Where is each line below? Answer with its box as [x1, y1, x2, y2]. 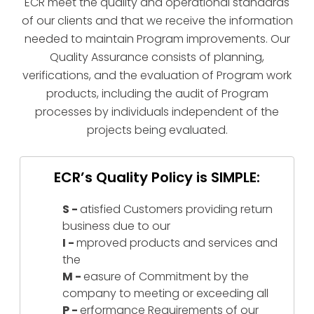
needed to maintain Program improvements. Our [24, 30, 290, 47]
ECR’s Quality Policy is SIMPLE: [54, 167, 260, 187]
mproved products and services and [76, 234, 278, 251]
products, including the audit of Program [46, 85, 268, 102]
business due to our [62, 217, 170, 234]
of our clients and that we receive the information [21, 12, 293, 29]
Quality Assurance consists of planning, [50, 48, 264, 65]
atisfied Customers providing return [80, 200, 273, 217]
